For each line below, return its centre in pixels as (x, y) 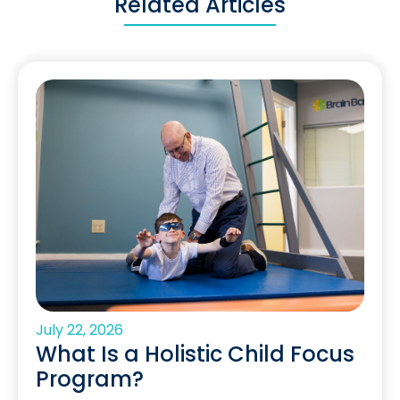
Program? (90, 379)
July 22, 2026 (79, 330)
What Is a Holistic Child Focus (195, 354)
